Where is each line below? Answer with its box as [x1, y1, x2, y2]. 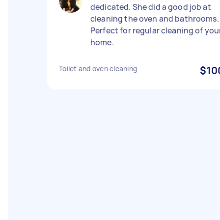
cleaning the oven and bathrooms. [90, 13, 219, 24]
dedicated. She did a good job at [90, 1, 211, 12]
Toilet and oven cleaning [59, 64, 137, 73]
